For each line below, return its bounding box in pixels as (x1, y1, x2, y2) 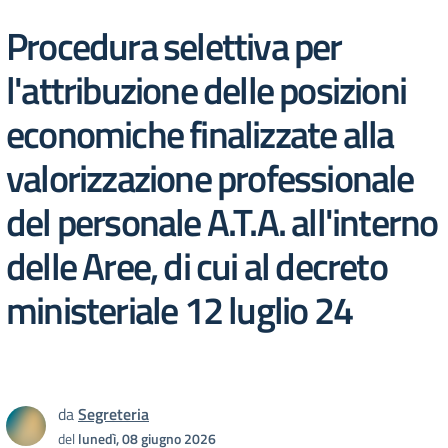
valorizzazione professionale (6, 148, 414, 207)
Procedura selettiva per (6, 16, 342, 75)
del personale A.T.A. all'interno (6, 192, 438, 251)
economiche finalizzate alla (6, 104, 394, 163)
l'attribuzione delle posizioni (6, 60, 407, 119)
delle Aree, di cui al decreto (6, 236, 387, 295)
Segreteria (78, 402, 149, 426)
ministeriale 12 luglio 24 (6, 280, 353, 339)
